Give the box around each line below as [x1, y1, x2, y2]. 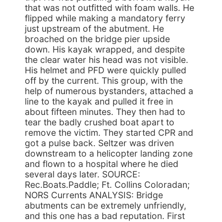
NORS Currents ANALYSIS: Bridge [25, 190, 163, 200]
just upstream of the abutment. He [25, 23, 164, 34]
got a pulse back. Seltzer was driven [25, 138, 174, 148]
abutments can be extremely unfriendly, [25, 200, 186, 211]
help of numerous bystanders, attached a [25, 86, 193, 96]
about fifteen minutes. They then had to [25, 107, 185, 117]
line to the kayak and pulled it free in [25, 96, 173, 107]
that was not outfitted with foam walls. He [25, 2, 194, 13]
